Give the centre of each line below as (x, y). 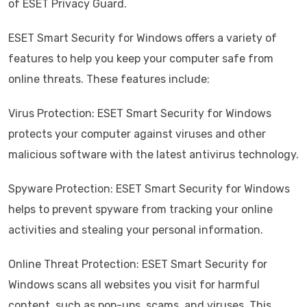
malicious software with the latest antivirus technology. (153, 155)
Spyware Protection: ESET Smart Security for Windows (149, 189)
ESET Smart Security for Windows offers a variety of (143, 38)
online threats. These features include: (109, 79)
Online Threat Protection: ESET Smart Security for (138, 265)
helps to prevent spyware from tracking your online (140, 210)
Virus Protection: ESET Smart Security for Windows (140, 114)
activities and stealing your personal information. (136, 230)
